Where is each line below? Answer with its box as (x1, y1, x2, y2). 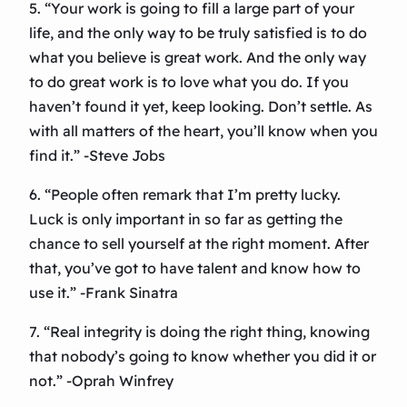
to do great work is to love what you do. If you (29, 73, 349, 92)
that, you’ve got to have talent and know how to (29, 259, 361, 278)
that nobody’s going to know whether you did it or (29, 347, 376, 366)
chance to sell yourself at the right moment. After (29, 234, 369, 253)
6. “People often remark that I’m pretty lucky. (29, 185, 341, 204)
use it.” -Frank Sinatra (29, 283, 178, 303)
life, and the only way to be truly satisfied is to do (29, 24, 367, 43)
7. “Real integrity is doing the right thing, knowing (29, 323, 370, 342)
